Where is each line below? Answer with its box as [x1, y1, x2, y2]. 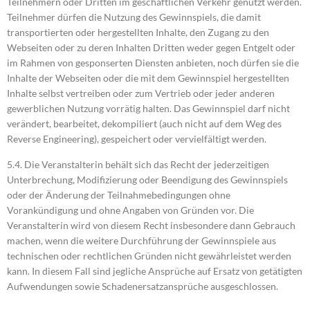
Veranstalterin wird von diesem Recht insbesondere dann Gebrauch [7, 219, 295, 231]
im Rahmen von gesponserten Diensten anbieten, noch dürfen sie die [7, 57, 299, 69]
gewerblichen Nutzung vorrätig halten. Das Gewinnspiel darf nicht [7, 102, 290, 115]
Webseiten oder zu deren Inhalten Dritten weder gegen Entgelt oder [7, 42, 295, 54]
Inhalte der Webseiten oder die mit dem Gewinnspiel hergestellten [7, 72, 289, 84]
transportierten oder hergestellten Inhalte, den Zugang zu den [7, 26, 269, 39]
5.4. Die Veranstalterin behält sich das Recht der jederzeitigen [7, 158, 269, 170]
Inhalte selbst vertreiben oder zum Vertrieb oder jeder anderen [7, 87, 275, 100]
